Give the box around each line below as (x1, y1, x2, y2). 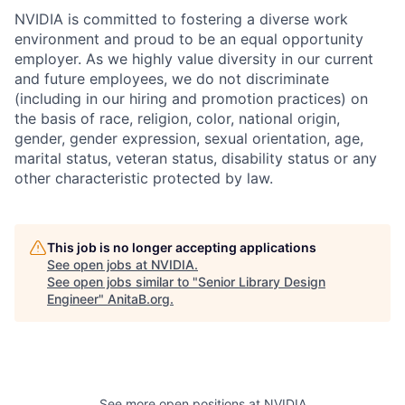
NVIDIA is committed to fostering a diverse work (14, 10, 348, 28)
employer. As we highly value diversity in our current (14, 50, 373, 68)
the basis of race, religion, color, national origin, (14, 109, 340, 127)
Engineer (47, 291, 99, 306)
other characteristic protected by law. (14, 169, 273, 187)
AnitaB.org (108, 291, 170, 306)
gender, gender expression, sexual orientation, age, (14, 129, 363, 147)
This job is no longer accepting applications (47, 240, 316, 255)
